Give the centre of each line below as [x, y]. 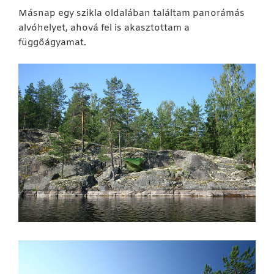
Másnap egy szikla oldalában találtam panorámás [131, 13]
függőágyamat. [52, 43]
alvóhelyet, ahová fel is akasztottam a [104, 28]
